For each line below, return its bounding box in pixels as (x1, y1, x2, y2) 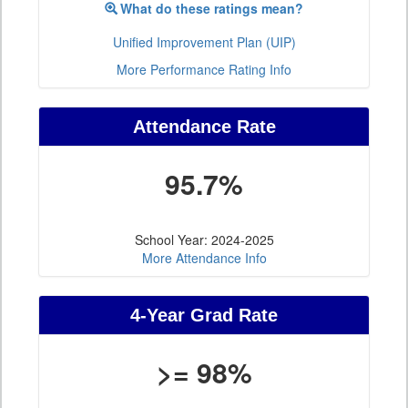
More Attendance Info (141, 249, 267, 268)
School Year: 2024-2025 (134, 230, 274, 250)
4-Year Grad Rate (130, 305, 278, 326)
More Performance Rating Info (117, 60, 291, 79)
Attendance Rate (132, 117, 276, 138)
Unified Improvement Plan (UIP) (112, 33, 296, 52)
